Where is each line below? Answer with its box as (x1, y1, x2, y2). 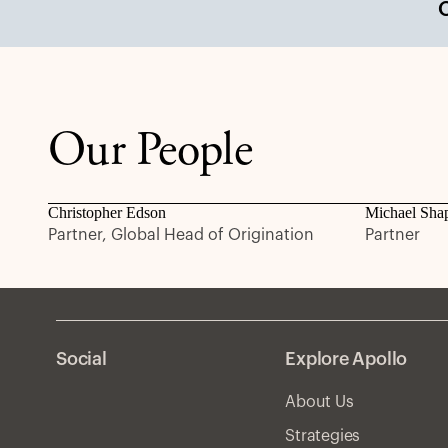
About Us (285, 394, 354, 410)
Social (56, 350, 107, 368)
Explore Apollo (285, 350, 408, 368)
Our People (48, 129, 252, 177)
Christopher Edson (48, 204, 166, 221)
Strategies (285, 428, 361, 444)
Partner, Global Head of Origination (48, 227, 314, 243)
